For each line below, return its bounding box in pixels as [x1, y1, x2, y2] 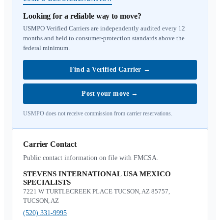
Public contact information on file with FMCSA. [23, 154, 159, 162]
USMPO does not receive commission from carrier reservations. [23, 110, 172, 117]
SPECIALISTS [23, 178, 71, 186]
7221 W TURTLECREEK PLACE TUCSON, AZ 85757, [23, 188, 170, 195]
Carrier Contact [23, 140, 77, 148]
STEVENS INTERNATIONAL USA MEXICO [23, 170, 171, 178]
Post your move [82, 90, 132, 97]
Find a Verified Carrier [69, 66, 143, 73]
